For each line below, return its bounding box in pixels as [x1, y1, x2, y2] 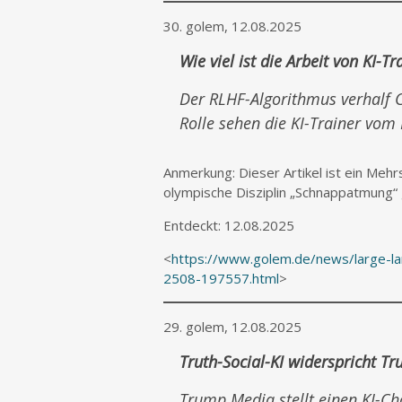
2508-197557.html [163, 269, 279, 287]
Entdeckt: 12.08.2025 [163, 216, 294, 234]
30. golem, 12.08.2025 [163, 17, 301, 35]
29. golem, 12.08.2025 [163, 318, 301, 336]
